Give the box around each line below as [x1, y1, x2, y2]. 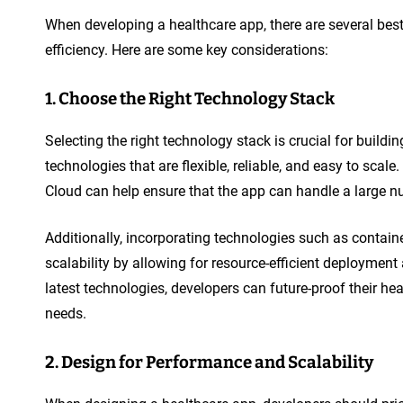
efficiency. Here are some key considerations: [45, 40, 328, 58]
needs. [45, 304, 86, 322]
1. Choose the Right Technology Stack [45, 88, 335, 109]
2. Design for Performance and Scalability [45, 352, 373, 372]
